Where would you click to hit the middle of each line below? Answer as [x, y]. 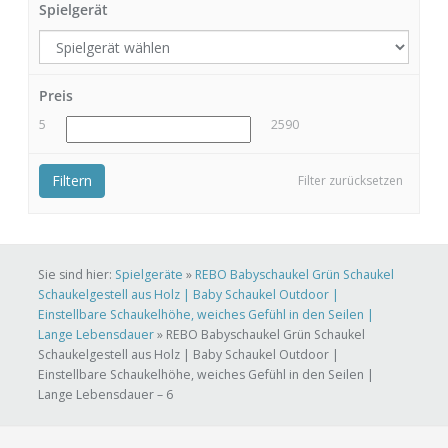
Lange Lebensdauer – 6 [105, 395]
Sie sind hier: [76, 275]
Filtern [72, 181]
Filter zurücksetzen [350, 181]
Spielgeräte [149, 275]
